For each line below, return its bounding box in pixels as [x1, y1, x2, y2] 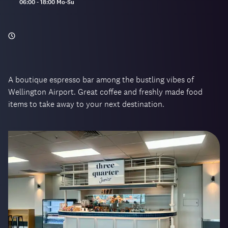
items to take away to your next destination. [8, 98, 164, 109]
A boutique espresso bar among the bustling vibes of [8, 74, 194, 85]
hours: [8, 6, 25, 15]
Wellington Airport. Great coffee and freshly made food [8, 86, 203, 97]
